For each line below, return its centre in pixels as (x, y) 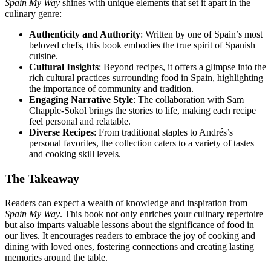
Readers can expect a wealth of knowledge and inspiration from (126, 203)
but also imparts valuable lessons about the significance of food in (129, 225)
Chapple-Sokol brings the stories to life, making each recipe (142, 111)
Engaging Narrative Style (81, 100)
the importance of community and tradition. (111, 89)
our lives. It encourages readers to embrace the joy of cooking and (130, 236)
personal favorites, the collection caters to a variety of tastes (142, 143)
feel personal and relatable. (80, 122)
